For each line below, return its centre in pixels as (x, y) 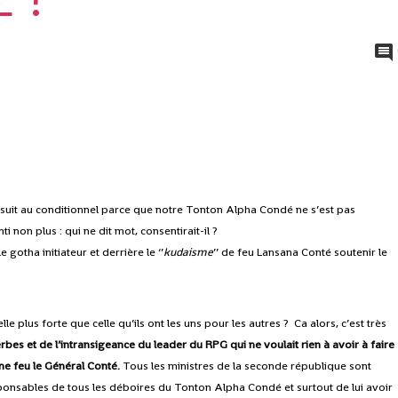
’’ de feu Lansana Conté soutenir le (301, 252)
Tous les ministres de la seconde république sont (246, 366)
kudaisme (189, 252)
